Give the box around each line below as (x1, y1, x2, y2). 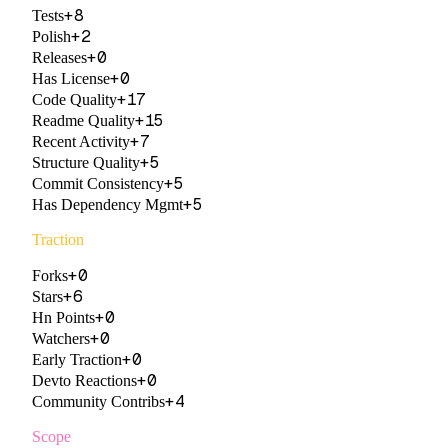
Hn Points (32, 308, 95, 326)
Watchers (32, 329, 90, 347)
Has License (32, 69, 110, 87)
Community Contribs (32, 392, 165, 410)
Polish (32, 27, 71, 45)
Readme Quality (32, 111, 135, 129)
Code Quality (32, 90, 117, 108)
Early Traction (32, 350, 122, 368)
